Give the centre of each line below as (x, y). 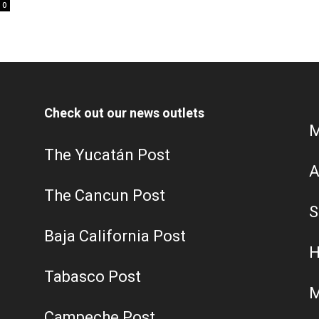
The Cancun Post (105, 195)
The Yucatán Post (107, 155)
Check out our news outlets (124, 113)
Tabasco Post (93, 277)
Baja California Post (115, 236)
